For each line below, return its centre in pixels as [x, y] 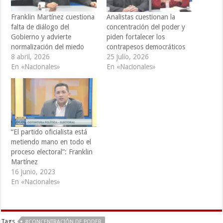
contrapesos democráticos [146, 47]
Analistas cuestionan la [141, 17]
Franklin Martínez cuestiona [53, 17]
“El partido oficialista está [49, 132]
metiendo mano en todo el [51, 142]
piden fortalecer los [135, 37]
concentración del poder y [146, 27]
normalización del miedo [48, 47]
